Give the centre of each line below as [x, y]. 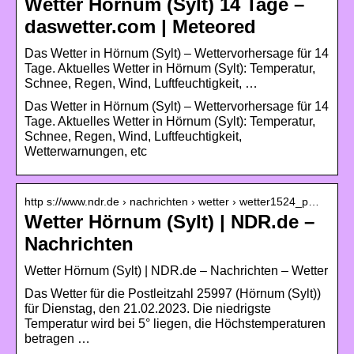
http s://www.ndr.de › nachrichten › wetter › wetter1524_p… [172, 201]
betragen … [57, 338]
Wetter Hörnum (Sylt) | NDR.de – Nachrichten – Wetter [176, 270]
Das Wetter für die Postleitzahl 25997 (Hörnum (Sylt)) [173, 293]
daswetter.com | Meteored [140, 26]
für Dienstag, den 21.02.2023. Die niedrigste [148, 308]
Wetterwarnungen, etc [86, 151]
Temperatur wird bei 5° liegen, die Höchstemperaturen [175, 323]
